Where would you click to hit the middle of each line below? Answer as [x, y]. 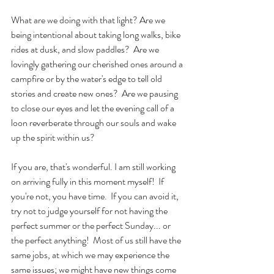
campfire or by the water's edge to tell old [87, 78]
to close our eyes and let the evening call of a [94, 108]
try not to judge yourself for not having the [90, 210]
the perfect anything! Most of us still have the [97, 240]
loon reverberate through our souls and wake [94, 122]
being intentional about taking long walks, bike [97, 34]
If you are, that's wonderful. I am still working [94, 166]
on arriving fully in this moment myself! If [88, 181]
